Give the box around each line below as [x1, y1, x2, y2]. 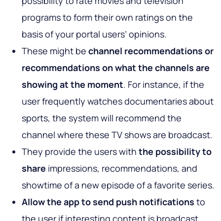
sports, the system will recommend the [22, 112, 182, 124]
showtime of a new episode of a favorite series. [22, 179, 215, 191]
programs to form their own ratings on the [22, 11, 193, 24]
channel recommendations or [88, 45, 214, 57]
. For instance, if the [123, 78, 204, 91]
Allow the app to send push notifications [22, 196, 194, 208]
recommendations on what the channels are [22, 62, 210, 74]
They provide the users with [22, 146, 139, 158]
